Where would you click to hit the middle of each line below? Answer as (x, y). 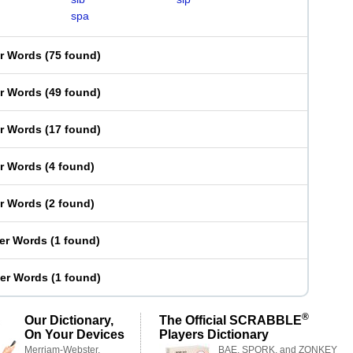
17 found (73, 129)
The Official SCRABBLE (230, 320)
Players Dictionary (214, 334)
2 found (70, 203)
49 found (73, 92)
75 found (73, 55)
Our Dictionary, (69, 320)
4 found (70, 166)
